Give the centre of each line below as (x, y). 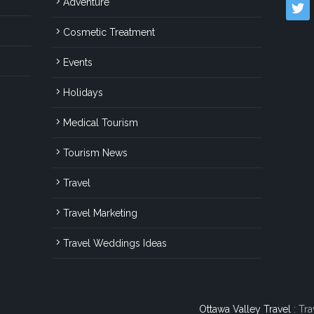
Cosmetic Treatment (109, 33)
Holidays (83, 93)
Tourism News (95, 153)
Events (78, 63)
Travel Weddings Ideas (115, 244)
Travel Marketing (100, 213)
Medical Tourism (101, 123)
